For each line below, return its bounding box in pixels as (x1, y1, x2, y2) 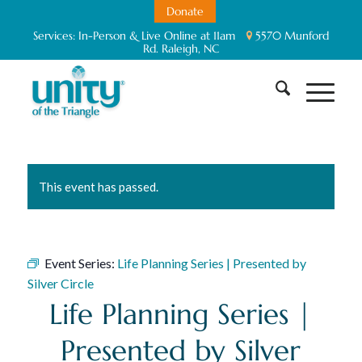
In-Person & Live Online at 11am (78, 28, 235, 43)
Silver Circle (27, 276, 94, 291)
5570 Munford (251, 28, 329, 43)
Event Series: (44, 255, 117, 271)
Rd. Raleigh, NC (142, 41, 219, 56)
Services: (32, 28, 78, 43)
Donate (166, 4, 204, 19)
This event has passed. (38, 179, 158, 194)
